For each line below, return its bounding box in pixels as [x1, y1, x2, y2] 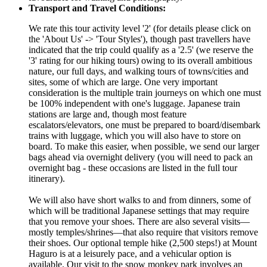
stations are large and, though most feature [29, 108, 187, 119]
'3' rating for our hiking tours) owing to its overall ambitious [29, 55, 252, 66]
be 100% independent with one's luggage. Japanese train [29, 98, 240, 108]
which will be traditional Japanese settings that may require [29, 205, 249, 216]
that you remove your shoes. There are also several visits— [29, 216, 250, 226]
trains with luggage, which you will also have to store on [29, 130, 241, 141]
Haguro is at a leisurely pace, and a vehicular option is [29, 248, 231, 259]
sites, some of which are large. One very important [29, 76, 218, 87]
